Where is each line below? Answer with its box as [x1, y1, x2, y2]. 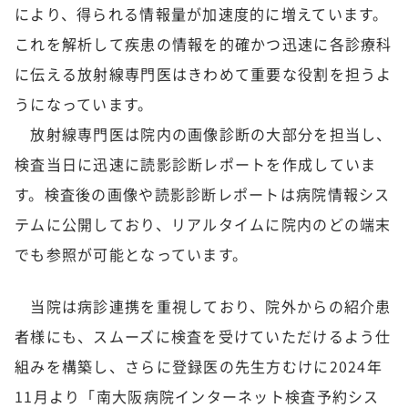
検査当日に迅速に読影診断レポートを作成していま [15, 153, 377, 175]
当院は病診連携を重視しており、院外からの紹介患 [15, 295, 392, 317]
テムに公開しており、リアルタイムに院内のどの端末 [15, 213, 392, 235]
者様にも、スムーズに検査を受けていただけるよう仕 [15, 325, 392, 347]
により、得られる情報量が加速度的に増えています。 [15, 3, 389, 25]
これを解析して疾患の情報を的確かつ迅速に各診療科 [15, 33, 393, 55]
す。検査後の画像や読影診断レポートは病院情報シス [15, 183, 391, 205]
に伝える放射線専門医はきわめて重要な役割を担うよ [15, 63, 393, 85]
